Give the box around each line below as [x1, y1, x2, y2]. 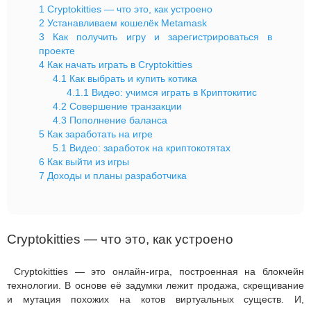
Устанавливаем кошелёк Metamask [44, 17, 207, 28]
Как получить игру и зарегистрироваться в [44, 31, 272, 42]
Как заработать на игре [44, 128, 153, 140]
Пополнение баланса [67, 115, 167, 126]
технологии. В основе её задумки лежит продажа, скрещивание [7, 280, 304, 291]
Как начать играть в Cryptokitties [44, 59, 192, 70]
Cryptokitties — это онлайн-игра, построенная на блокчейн [14, 266, 304, 277]
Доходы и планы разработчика [44, 170, 187, 181]
